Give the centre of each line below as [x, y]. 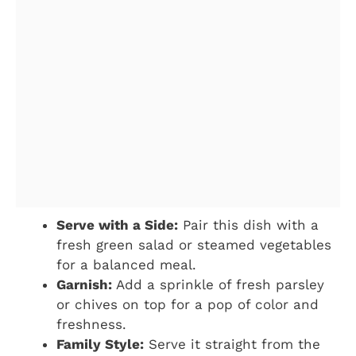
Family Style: [100, 344]
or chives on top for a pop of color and [188, 304]
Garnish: [84, 284]
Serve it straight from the [232, 344]
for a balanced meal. [126, 264]
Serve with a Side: [117, 224]
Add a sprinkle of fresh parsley [218, 284]
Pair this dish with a [248, 224]
